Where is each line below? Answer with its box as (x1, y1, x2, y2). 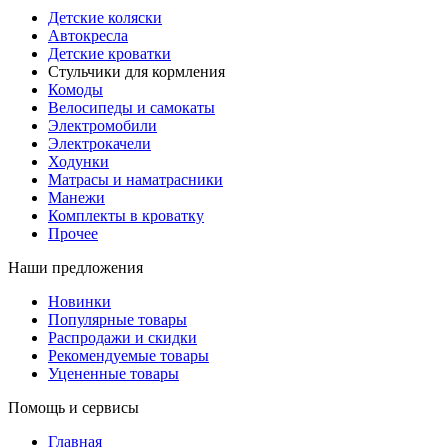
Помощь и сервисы (8, 399, 139, 417)
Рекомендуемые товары (48, 347, 209, 365)
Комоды (48, 81, 103, 99)
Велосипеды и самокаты (48, 99, 215, 117)
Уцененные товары (48, 365, 179, 383)
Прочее (48, 225, 98, 243)
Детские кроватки (48, 45, 171, 63)
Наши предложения (8, 259, 143, 277)
